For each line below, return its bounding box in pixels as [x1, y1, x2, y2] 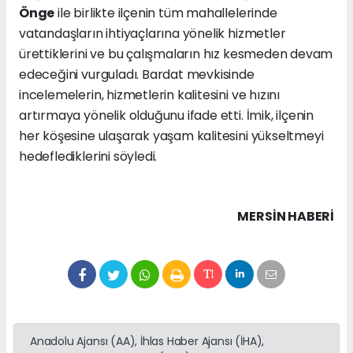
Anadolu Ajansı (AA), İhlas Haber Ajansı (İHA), [30, 333, 265, 350]
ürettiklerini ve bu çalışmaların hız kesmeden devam [19, 45, 333, 64]
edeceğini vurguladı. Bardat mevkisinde [19, 65, 258, 84]
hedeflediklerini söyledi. [19, 147, 158, 166]
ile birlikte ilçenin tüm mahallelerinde [54, 4, 277, 23]
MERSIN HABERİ [237, 207, 334, 226]
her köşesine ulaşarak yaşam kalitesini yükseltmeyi [19, 127, 324, 146]
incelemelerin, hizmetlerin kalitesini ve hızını [19, 86, 280, 105]
